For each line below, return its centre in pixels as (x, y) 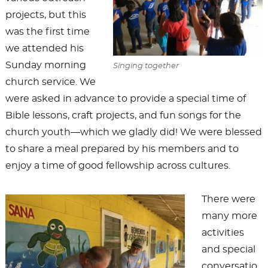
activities (223, 233)
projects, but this (45, 15)
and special (228, 250)
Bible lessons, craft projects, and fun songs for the (123, 116)
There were (228, 200)
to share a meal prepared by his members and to (122, 149)
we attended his (44, 49)
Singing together (146, 66)
